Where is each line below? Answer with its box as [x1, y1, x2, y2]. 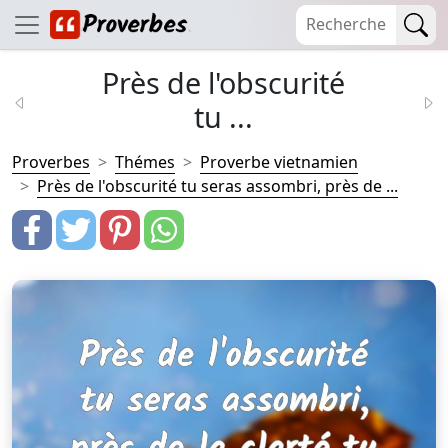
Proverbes [12, 151, 90, 173]
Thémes [115, 151, 175, 173]
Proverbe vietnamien [200, 151, 358, 173]
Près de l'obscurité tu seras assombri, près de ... [37, 175, 398, 197]
